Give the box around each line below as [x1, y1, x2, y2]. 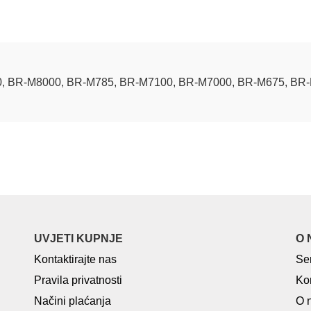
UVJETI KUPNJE [34, 233, 124, 244]
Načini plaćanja [34, 295, 112, 307]
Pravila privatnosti [34, 274, 123, 286]
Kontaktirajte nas [34, 253, 117, 265]
